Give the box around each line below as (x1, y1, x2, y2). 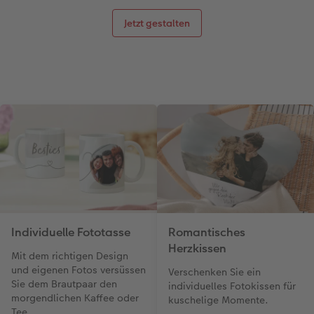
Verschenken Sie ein (168, 264, 261, 279)
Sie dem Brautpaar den (11, 276, 117, 291)
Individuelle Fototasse (11, 224, 130, 240)
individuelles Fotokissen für (168, 278, 296, 293)
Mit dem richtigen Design (11, 248, 128, 263)
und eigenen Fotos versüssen (11, 262, 146, 277)
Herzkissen (168, 240, 226, 257)
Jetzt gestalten (124, 16, 190, 31)
